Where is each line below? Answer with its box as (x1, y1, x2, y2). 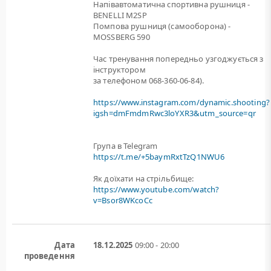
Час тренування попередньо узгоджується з (93, 53, 264, 64)
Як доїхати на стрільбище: (93, 173, 194, 184)
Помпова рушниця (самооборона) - (93, 21, 231, 31)
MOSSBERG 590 (93, 31, 150, 42)
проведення (24, 250, 75, 261)
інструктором (93, 64, 146, 75)
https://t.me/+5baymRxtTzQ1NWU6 (93, 151, 225, 162)
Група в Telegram (93, 140, 158, 151)
